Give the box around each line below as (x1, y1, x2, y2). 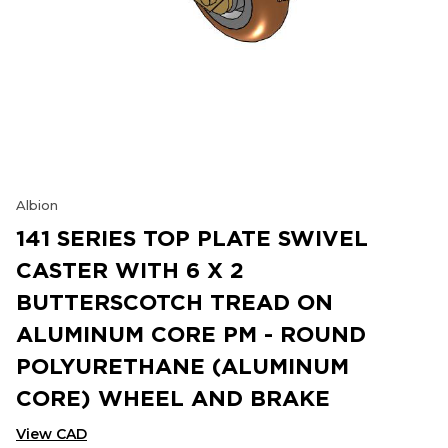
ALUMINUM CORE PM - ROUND (16, 321, 366, 346)
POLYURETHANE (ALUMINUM (16, 353, 349, 378)
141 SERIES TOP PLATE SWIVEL (16, 225, 368, 250)
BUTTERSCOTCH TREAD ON (16, 289, 333, 314)
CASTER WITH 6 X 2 (16, 257, 244, 282)
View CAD (16, 425, 87, 443)
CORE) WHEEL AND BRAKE (16, 385, 330, 410)
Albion (16, 197, 58, 213)
